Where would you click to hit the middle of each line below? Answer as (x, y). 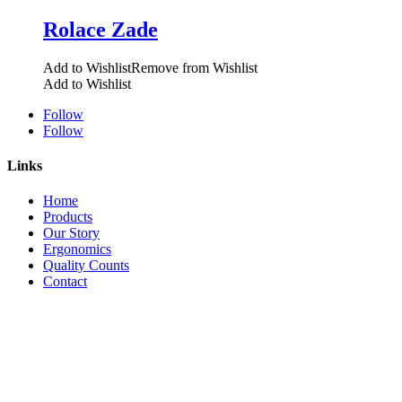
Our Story (71, 233)
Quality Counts (86, 266)
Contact (65, 282)
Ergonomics (77, 249)
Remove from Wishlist (194, 67)
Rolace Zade (100, 29)
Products (68, 217)
